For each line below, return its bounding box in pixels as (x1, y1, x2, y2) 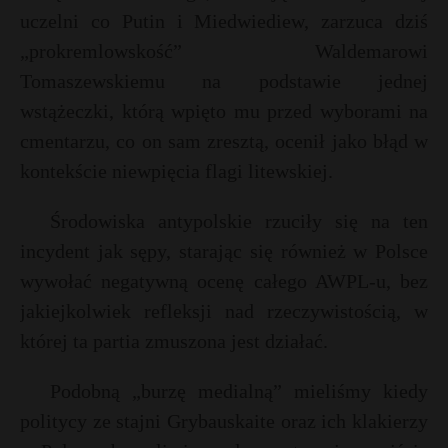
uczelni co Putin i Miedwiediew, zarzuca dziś (20, 10, 428, 32)
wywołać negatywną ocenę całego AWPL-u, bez (20, 270, 428, 292)
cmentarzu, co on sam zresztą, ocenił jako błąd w (20, 130, 428, 152)
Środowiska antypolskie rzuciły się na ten (50, 210, 428, 232)
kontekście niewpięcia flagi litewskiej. (20, 160, 333, 182)
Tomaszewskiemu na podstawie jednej (20, 70, 428, 92)
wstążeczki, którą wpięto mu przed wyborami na (20, 100, 428, 122)
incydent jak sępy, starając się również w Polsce (20, 240, 428, 262)
